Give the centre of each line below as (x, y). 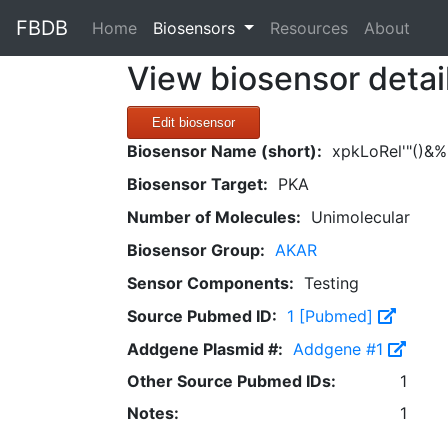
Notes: (153, 413)
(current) (169, 27)
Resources (308, 28)
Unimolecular (360, 217)
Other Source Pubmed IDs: (231, 381)
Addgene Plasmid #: (205, 349)
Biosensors (196, 28)
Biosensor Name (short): (224, 151)
